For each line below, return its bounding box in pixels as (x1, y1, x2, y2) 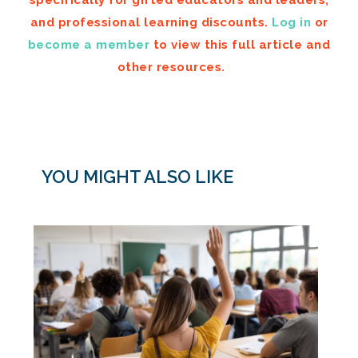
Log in (272, 14, 311, 30)
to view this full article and (149, 37, 331, 52)
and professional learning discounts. (30, 14, 272, 30)
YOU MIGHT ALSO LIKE (42, 165, 233, 187)
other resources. (117, 59, 225, 74)
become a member (27, 37, 150, 52)
